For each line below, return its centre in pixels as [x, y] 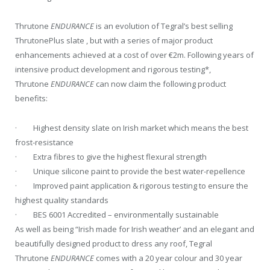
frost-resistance [44, 142]
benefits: [31, 99]
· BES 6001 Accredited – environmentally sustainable [117, 214]
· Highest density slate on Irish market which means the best [132, 127]
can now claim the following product [160, 84]
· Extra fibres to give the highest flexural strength [111, 156]
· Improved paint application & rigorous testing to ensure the [132, 185]
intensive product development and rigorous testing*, [113, 70]
